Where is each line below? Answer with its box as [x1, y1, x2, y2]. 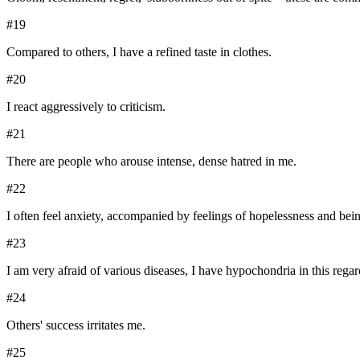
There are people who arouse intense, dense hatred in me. [6, 154, 297, 169]
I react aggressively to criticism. [6, 100, 166, 114]
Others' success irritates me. [6, 318, 145, 333]
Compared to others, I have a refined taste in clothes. [6, 45, 272, 59]
